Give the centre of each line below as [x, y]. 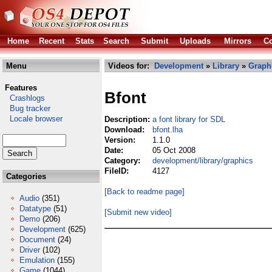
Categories [25, 176]
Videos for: [130, 66]
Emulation [37, 260]
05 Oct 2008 [174, 150]
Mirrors [238, 41]
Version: [121, 140]
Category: [124, 161]
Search [116, 41]
